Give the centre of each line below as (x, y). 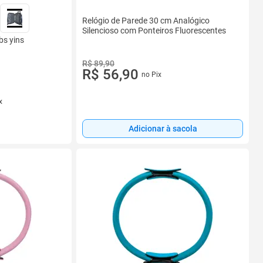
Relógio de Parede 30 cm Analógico (146, 21)
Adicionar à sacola (163, 129)
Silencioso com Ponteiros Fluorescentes (154, 31)
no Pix (151, 74)
